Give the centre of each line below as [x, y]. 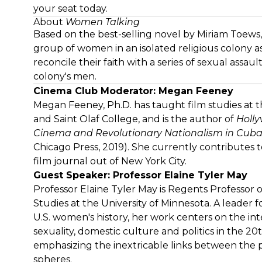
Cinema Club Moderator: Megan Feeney [133, 91]
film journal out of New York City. [111, 161]
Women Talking [103, 22]
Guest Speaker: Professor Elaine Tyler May [140, 175]
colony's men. [65, 76]
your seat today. [70, 8]
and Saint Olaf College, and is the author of [135, 119]
